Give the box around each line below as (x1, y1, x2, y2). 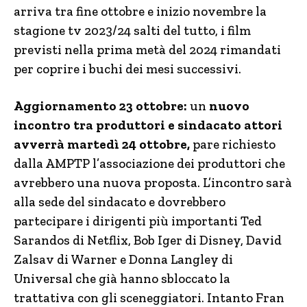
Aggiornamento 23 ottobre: (14, 98, 187, 114)
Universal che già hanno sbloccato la (14, 271, 230, 286)
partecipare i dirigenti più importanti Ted (14, 213, 262, 229)
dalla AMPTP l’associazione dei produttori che (14, 156, 285, 171)
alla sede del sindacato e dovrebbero (14, 194, 225, 210)
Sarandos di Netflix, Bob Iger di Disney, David (14, 232, 282, 248)
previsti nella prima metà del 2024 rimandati (14, 42, 281, 58)
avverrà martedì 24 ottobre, (14, 136, 190, 152)
